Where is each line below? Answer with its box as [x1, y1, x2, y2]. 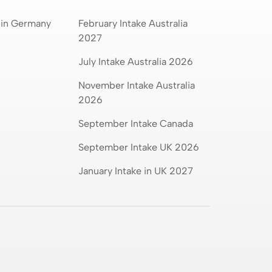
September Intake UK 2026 [78, 141, 199, 153]
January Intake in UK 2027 [78, 165, 193, 177]
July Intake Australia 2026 [78, 55, 193, 67]
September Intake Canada [78, 117, 193, 129]
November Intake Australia [78, 79, 195, 91]
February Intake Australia [78, 17, 188, 29]
